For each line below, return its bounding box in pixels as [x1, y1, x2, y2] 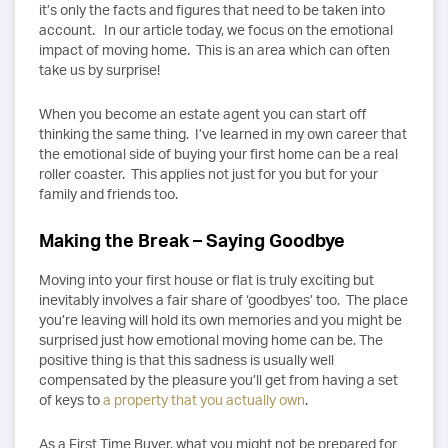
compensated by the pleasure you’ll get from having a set [39, 370, 398, 388]
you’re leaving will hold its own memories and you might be [39, 310, 402, 328]
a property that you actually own [103, 390, 305, 408]
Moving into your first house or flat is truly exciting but [39, 270, 374, 288]
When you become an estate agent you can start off [39, 105, 366, 123]
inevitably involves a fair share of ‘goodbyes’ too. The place [39, 290, 408, 308]
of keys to [39, 390, 103, 408]
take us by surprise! [39, 61, 160, 79]
